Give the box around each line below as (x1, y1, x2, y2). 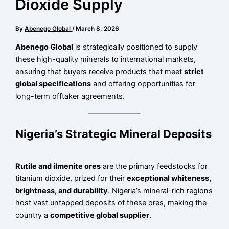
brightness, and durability (15, 186, 108, 195)
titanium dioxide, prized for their (15, 173, 127, 183)
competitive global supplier (50, 210, 150, 220)
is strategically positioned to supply (73, 42, 198, 52)
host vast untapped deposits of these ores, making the (15, 198, 207, 208)
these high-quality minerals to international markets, (15, 54, 196, 64)
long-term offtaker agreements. (15, 91, 125, 101)
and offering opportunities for (91, 79, 196, 88)
